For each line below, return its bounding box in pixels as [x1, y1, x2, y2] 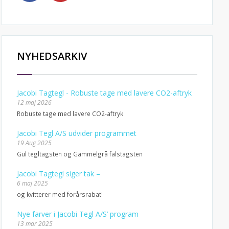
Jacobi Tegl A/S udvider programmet [16, 128, 136, 138]
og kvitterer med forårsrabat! [16, 190, 103, 198]
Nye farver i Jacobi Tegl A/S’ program [16, 209, 139, 219]
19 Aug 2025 [16, 139, 52, 147]
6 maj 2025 [16, 179, 48, 188]
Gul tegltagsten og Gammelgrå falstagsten [16, 150, 143, 158]
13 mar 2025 [16, 219, 53, 228]
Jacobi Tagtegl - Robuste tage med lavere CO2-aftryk [16, 88, 192, 98]
